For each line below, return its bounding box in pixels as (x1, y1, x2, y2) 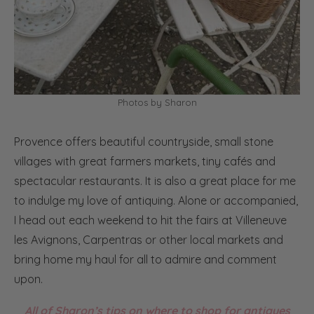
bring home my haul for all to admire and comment (14, 252, 277, 266)
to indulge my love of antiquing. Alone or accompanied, (14, 193, 298, 207)
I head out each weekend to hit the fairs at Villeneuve (14, 212, 287, 227)
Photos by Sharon (117, 96, 197, 108)
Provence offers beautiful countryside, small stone (14, 134, 273, 149)
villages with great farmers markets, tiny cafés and (14, 153, 275, 168)
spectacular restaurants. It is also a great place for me (14, 173, 296, 188)
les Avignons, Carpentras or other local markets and (14, 232, 283, 247)
